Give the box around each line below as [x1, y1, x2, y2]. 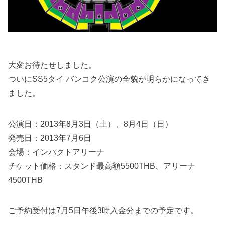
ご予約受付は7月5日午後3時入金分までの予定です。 [8, 206, 199, 215]
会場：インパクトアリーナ [8, 147, 105, 157]
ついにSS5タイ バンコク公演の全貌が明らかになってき [8, 74, 211, 84]
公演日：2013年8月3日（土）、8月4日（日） [8, 119, 173, 129]
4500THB [8, 175, 43, 185]
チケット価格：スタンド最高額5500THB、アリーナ [8, 161, 196, 171]
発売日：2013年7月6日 [8, 133, 92, 143]
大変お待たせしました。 [8, 60, 97, 70]
